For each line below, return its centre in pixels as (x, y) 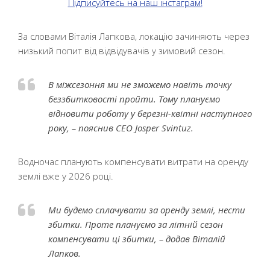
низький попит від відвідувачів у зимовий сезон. (122, 51)
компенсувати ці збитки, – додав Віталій (137, 239)
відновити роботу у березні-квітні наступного (150, 113)
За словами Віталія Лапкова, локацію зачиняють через (134, 36)
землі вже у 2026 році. (66, 176)
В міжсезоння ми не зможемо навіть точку (140, 84)
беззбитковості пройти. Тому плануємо (134, 99)
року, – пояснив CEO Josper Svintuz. (121, 128)
